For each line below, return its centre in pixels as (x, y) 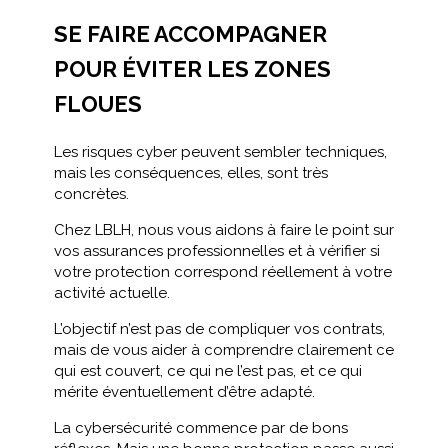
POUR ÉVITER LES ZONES (192, 69)
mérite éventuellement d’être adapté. (184, 392)
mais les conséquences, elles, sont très (191, 173)
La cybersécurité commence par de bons (201, 428)
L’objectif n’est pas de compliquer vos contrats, (219, 329)
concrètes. (91, 194)
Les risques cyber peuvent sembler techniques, (220, 152)
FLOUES (98, 104)
